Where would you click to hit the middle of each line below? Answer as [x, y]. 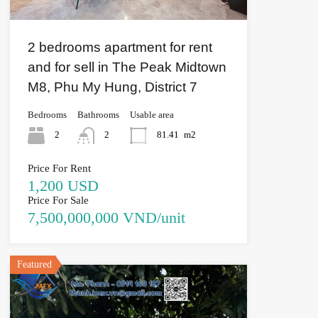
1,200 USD [63, 185]
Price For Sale [58, 200]
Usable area [152, 114]
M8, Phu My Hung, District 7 [112, 87]
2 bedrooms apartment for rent [120, 47]
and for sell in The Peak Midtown [127, 67]
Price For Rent [59, 168]
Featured [34, 264]
